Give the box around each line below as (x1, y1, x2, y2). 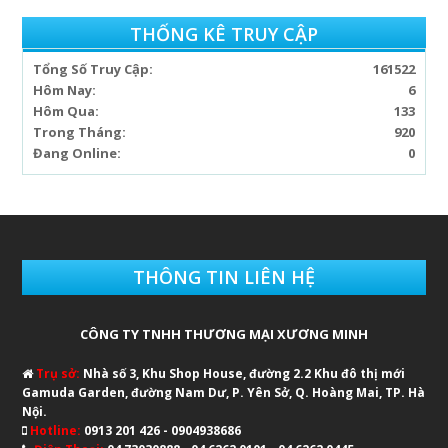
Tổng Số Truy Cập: (33, 59, 154, 78)
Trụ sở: (36, 364, 81, 382)
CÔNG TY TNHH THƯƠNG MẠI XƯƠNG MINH (80, 324, 368, 343)
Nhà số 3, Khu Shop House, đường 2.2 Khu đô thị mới (83, 364, 406, 382)
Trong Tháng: (33, 122, 127, 141)
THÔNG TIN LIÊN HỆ (133, 264, 315, 289)
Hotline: (30, 421, 82, 439)
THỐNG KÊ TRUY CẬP (130, 21, 318, 46)
